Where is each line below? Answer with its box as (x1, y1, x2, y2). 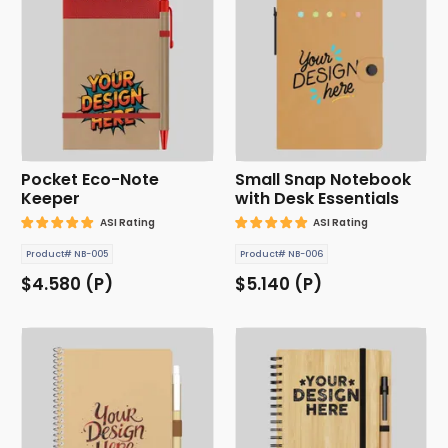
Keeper (21, 187, 80, 211)
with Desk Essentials (234, 187, 399, 211)
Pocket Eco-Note (21, 168, 159, 192)
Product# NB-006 (239, 248, 323, 261)
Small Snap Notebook (234, 168, 411, 192)
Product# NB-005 (26, 248, 108, 261)
